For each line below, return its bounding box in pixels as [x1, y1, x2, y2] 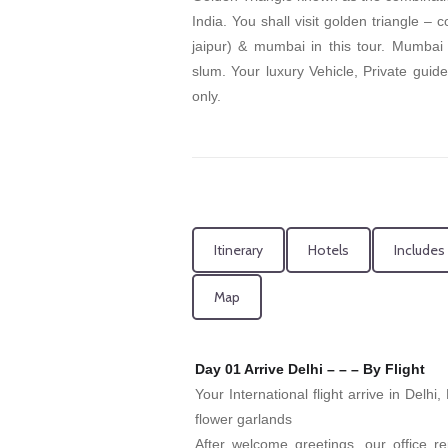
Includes [394, 241, 445, 260]
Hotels [308, 241, 349, 260]
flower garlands [195, 410, 292, 427]
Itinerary [214, 241, 263, 260]
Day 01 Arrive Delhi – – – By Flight [195, 360, 425, 377]
